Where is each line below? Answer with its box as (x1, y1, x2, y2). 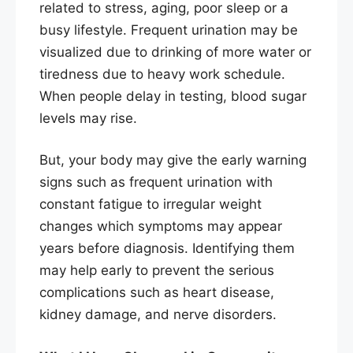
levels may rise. (39, 110, 137, 126)
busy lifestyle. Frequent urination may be (39, 21, 298, 38)
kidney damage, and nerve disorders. (39, 307, 277, 323)
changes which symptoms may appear (39, 218, 282, 235)
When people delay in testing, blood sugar (39, 87, 307, 104)
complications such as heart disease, (39, 284, 274, 301)
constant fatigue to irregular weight (39, 196, 262, 213)
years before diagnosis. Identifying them (39, 240, 295, 257)
